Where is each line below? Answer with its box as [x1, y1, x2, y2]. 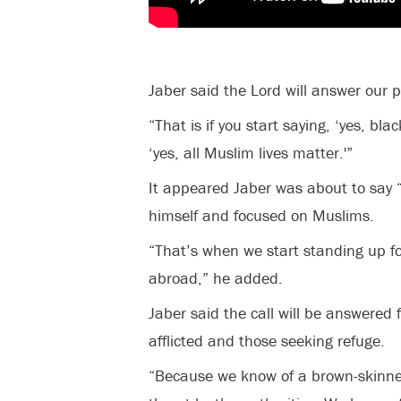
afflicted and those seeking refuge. [148, 329, 385, 351]
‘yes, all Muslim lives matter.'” [148, 141, 353, 163]
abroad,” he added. [148, 267, 283, 288]
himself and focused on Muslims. [148, 204, 374, 226]
